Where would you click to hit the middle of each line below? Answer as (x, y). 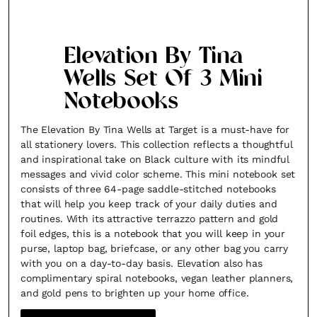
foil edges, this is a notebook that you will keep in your (153, 234)
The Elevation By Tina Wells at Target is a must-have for (155, 129)
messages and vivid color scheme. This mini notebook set (158, 174)
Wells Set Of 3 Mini (163, 80)
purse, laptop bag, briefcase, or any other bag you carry (155, 248)
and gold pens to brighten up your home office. (135, 293)
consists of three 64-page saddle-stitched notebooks (148, 189)
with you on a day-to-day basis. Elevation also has (142, 263)
